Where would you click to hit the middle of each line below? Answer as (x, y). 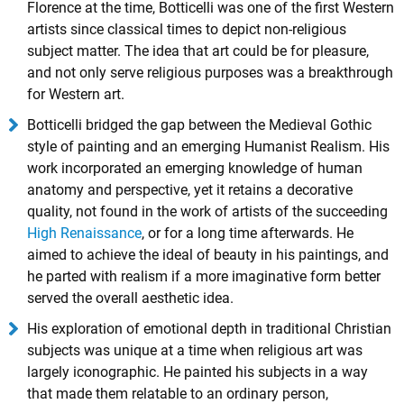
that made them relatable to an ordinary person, (178, 393)
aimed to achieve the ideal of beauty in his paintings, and (208, 254)
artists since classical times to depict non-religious (187, 29)
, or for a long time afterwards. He (248, 233)
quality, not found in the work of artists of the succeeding (207, 211)
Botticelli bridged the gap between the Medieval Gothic (199, 124)
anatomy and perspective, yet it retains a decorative (190, 189)
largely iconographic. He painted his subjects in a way (197, 372)
